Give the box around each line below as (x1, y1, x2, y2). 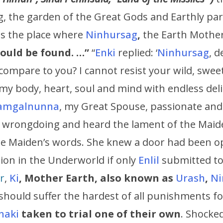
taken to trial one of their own (21, 207, 181, 221)
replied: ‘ (115, 46, 157, 60)
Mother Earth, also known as (24, 171, 173, 185)
